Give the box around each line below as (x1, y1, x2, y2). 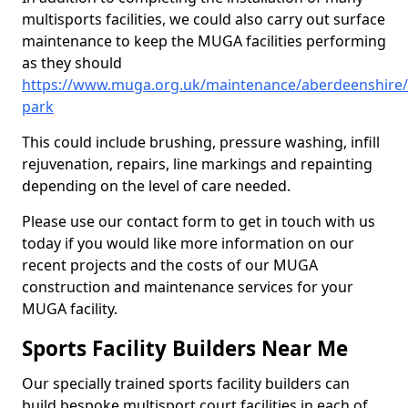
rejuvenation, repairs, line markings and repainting (22, 154, 372, 174)
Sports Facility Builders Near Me (22, 334, 348, 362)
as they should (22, 53, 122, 73)
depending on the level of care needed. (22, 176, 291, 196)
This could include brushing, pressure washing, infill (22, 132, 380, 152)
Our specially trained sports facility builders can (22, 373, 350, 393)
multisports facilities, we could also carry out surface (22, 9, 385, 29)
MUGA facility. (22, 299, 117, 319)
